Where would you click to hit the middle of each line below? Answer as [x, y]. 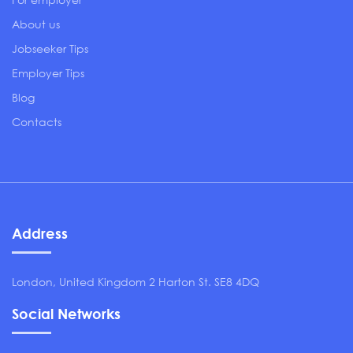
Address [40, 233]
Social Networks [66, 313]
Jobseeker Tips [50, 48]
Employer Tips [48, 73]
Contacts [37, 122]
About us [36, 24]
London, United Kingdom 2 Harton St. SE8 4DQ [136, 282]
